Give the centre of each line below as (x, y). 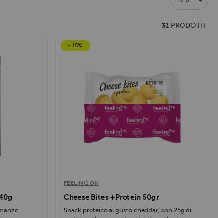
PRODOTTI (187, 26)
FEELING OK (81, 183)
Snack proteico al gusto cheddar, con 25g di (127, 210)
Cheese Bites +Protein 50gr (111, 197)
